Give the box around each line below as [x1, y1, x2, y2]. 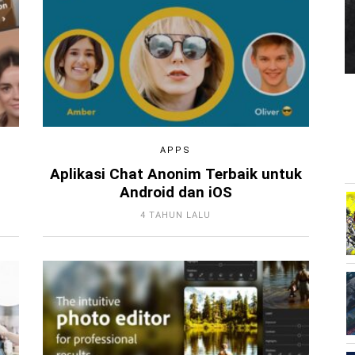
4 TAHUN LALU [140, 209, 212, 220]
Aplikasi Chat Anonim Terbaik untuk [49, 165, 302, 183]
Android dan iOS [119, 183, 232, 201]
